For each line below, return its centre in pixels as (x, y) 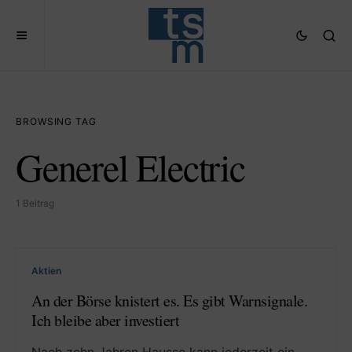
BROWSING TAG (56, 121)
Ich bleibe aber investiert (105, 320)
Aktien (46, 271)
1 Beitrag (35, 203)
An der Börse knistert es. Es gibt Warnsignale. (169, 301)
